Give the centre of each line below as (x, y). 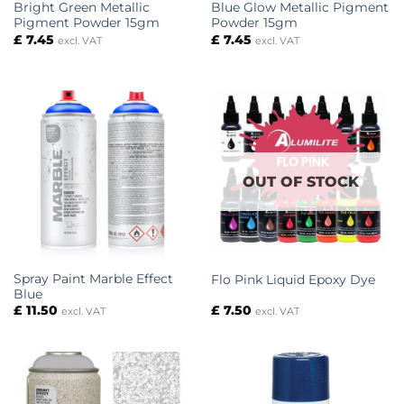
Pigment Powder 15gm (86, 23)
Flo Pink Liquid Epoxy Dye (293, 279)
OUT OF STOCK (301, 182)
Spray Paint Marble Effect (93, 279)
